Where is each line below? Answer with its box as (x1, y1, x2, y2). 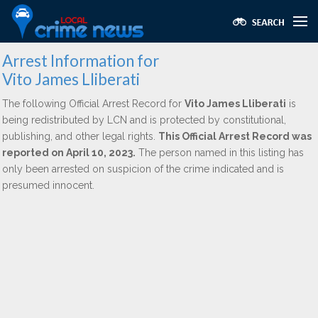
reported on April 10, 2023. (2, 147, 136, 158)
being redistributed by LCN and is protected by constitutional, (2, 114, 286, 126)
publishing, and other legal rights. (2, 131, 158, 142)
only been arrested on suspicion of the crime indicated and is (2, 163, 284, 175)
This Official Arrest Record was (158, 131, 312, 142)
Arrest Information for (2, 51, 159, 70)
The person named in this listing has (136, 147, 304, 158)
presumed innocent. (2, 180, 94, 191)
